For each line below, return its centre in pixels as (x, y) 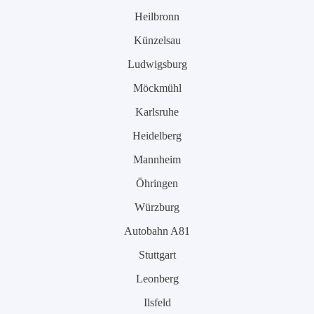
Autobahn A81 (157, 231)
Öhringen (157, 183)
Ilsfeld (157, 302)
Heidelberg (157, 136)
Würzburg (157, 207)
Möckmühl (157, 88)
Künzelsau (157, 40)
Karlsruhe (157, 112)
